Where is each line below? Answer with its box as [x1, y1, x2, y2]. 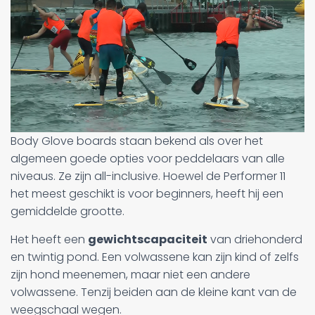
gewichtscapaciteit [88, 231, 207, 247]
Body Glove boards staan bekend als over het [11, 132, 263, 149]
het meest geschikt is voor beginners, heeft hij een [11, 185, 283, 202]
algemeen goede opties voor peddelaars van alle [11, 150, 285, 167]
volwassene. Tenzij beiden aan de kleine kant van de [11, 283, 297, 300]
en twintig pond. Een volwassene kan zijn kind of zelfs [11, 248, 299, 265]
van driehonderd [207, 231, 302, 247]
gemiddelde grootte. [11, 202, 124, 219]
